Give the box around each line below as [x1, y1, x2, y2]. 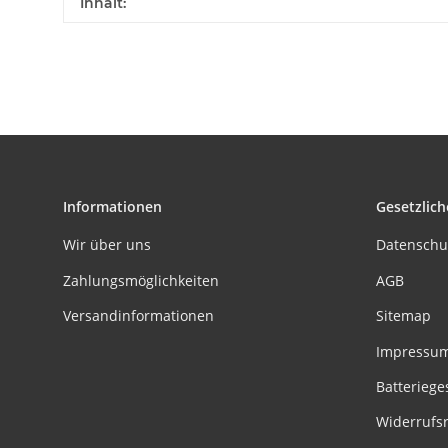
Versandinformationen [63, 306, 214, 326]
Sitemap [375, 306, 431, 326]
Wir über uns [63, 235, 151, 255]
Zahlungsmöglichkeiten [63, 270, 219, 290]
